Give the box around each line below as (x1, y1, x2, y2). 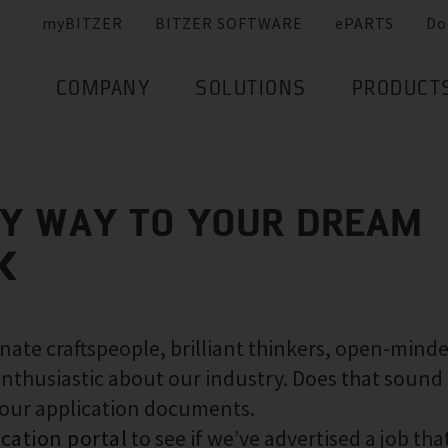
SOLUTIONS (195, 81, 307, 100)
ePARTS (335, 13, 394, 34)
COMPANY (55, 81, 150, 100)
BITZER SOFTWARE (155, 13, 303, 34)
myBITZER (42, 13, 123, 34)
